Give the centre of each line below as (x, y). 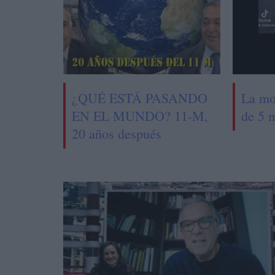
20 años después (117, 133)
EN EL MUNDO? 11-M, (140, 115)
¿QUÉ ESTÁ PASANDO (140, 98)
